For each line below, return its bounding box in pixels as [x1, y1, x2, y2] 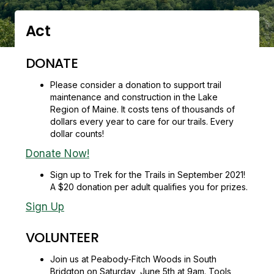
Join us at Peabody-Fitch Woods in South [50, 254, 217, 264]
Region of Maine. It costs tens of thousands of [50, 104, 235, 114]
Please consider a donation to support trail [50, 80, 221, 90]
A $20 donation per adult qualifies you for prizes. [50, 182, 248, 192]
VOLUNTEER [26, 228, 99, 247]
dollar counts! [50, 128, 104, 139]
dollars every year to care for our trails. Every [50, 116, 234, 127]
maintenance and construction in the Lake [50, 92, 218, 102]
